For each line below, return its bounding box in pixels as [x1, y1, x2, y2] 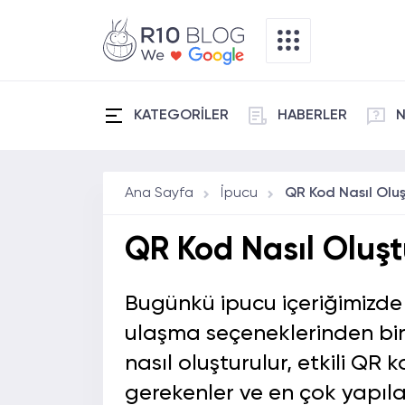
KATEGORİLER [134, 108, 229, 123]
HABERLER [278, 108, 347, 123]
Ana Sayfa [125, 185, 193, 201]
